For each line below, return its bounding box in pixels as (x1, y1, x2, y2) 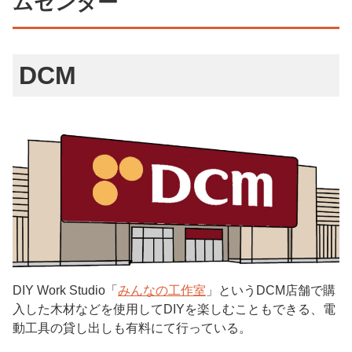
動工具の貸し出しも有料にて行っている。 (13, 321, 251, 335)
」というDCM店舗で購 (206, 284, 335, 298)
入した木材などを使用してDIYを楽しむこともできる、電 (13, 302, 335, 317)
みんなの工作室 (118, 284, 206, 298)
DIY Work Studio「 (13, 284, 118, 298)
